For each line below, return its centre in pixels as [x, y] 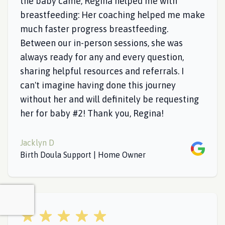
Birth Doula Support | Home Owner [83, 155]
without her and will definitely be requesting [109, 99]
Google [203, 147]
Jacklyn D [37, 143]
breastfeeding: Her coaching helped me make [113, 15]
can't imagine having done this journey [98, 85]
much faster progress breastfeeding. [94, 29]
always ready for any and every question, [102, 57]
